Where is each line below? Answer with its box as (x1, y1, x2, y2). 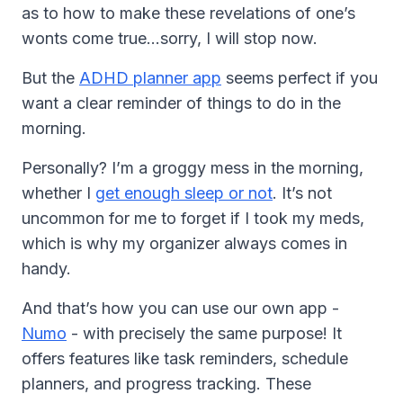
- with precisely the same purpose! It (67, 324, 342, 343)
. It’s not (273, 184, 332, 202)
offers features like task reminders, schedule (22, 349, 348, 368)
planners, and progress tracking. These (22, 374, 311, 393)
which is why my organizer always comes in (22, 234, 347, 253)
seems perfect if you (221, 68, 378, 87)
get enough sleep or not (95, 184, 273, 202)
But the (22, 68, 79, 87)
